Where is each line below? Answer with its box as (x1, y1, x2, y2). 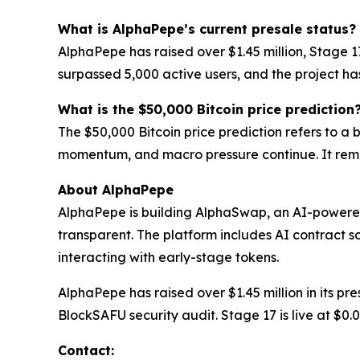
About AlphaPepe (58, 182, 174, 198)
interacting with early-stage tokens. (58, 249, 279, 266)
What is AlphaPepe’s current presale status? (58, 21, 356, 38)
